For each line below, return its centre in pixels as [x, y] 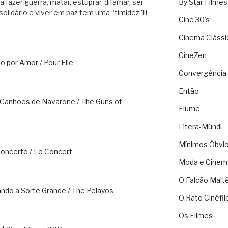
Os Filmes [195, 216]
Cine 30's [194, 20]
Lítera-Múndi [200, 127]
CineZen [192, 55]
